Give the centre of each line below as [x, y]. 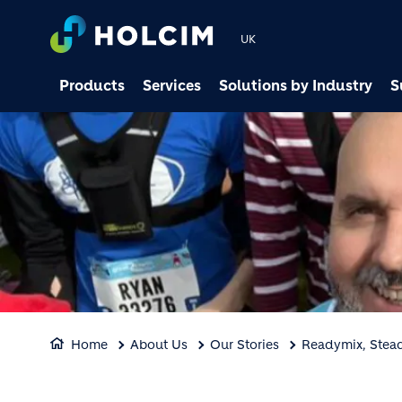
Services [172, 85]
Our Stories [245, 345]
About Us [159, 345]
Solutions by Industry [296, 85]
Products [92, 85]
